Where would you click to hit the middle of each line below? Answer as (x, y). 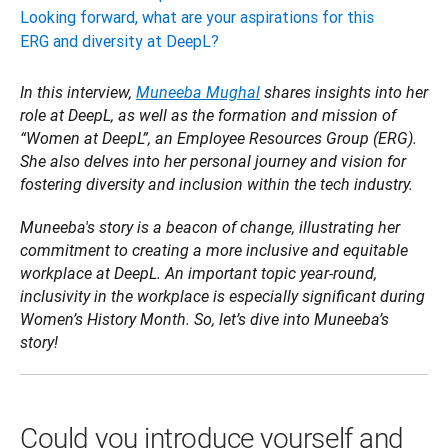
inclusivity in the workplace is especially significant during (222, 297)
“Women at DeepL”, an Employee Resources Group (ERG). (218, 139)
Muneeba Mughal (198, 93)
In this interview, (78, 93)
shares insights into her (344, 93)
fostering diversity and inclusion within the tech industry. (218, 185)
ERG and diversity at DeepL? (119, 41)
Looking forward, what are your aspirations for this (197, 17)
